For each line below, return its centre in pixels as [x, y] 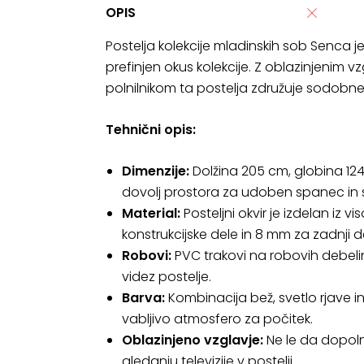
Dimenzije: [156, 171]
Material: [151, 213]
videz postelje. [167, 277]
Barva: [143, 298]
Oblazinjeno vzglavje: [193, 340]
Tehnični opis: [151, 130]
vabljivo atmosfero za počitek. [217, 319]
